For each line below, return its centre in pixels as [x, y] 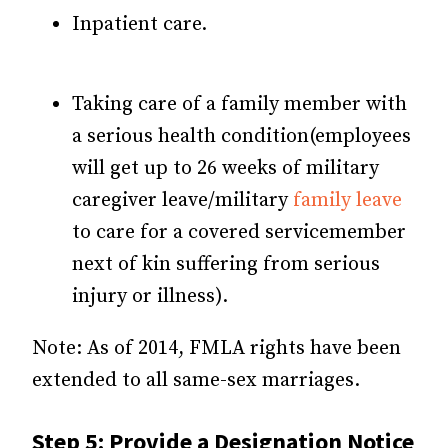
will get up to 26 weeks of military [225, 169]
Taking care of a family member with [239, 105]
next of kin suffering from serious [226, 265]
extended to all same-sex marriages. [196, 381]
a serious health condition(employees [241, 137]
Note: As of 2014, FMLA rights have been [216, 349]
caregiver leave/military [182, 201]
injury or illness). [150, 297]
